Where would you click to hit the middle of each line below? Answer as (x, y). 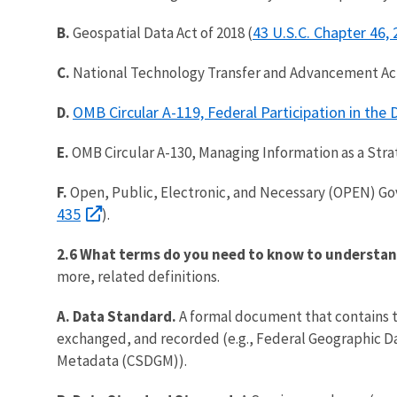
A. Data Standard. (118, 316)
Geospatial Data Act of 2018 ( (163, 32)
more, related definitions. (138, 276)
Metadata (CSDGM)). (122, 360)
